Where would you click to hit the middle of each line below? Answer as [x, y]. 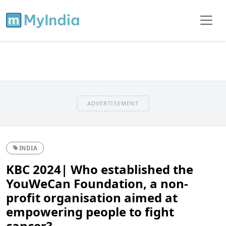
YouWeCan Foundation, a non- [97, 183]
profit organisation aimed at [92, 197]
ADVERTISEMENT [113, 103]
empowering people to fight [90, 211]
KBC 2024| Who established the [100, 169]
